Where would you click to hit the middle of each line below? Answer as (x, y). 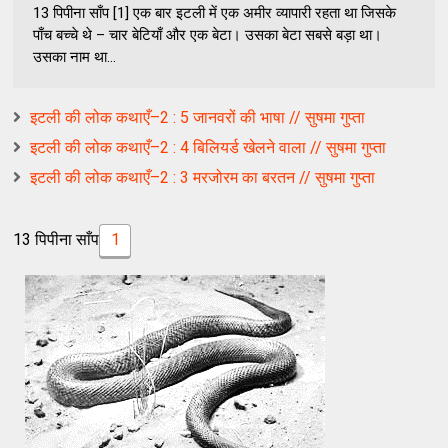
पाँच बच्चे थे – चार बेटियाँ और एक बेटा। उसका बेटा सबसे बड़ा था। (208, 34)
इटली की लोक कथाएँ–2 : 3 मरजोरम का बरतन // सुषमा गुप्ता (203, 177)
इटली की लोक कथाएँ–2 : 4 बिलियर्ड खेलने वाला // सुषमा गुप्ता (208, 147)
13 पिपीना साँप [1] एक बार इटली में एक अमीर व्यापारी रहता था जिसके (215, 12)
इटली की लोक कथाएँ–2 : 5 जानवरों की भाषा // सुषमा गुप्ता (198, 117)
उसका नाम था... (75, 56)
